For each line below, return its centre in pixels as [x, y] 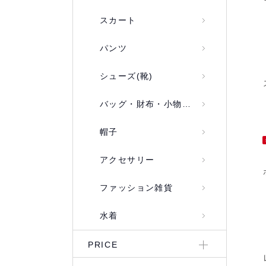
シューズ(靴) [126, 76]
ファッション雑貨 [137, 188]
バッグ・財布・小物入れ [141, 104]
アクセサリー [127, 160]
